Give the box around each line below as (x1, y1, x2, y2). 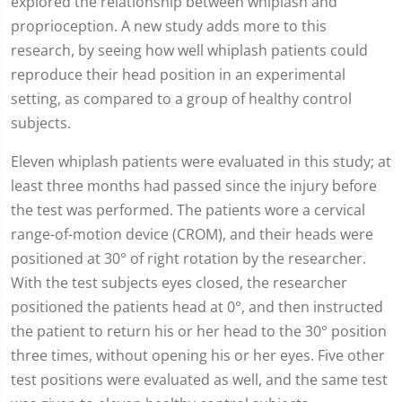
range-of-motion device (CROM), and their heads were (11, 224, 373, 244)
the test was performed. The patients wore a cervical (11, 200, 365, 220)
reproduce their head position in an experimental (11, 65, 345, 84)
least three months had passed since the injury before (11, 176, 377, 196)
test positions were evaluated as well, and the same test (11, 370, 388, 389)
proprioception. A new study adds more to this (11, 16, 327, 36)
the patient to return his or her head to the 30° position (11, 321, 387, 341)
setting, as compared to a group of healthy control (11, 89, 352, 109)
